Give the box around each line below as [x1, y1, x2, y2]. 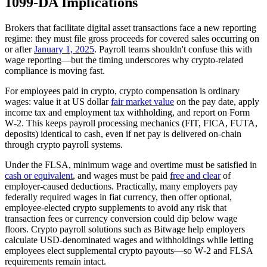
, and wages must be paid [73, 170, 170, 181]
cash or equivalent [5, 170, 73, 181]
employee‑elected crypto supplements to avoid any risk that [5, 203, 226, 213]
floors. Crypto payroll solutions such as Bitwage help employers [5, 224, 245, 234]
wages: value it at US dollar [5, 97, 111, 107]
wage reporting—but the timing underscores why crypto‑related [5, 55, 243, 65]
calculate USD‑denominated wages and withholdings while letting [5, 235, 253, 245]
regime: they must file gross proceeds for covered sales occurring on [5, 33, 259, 44]
